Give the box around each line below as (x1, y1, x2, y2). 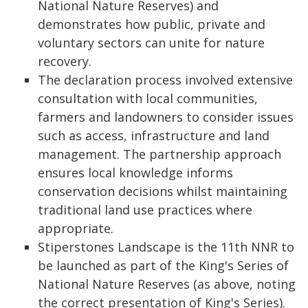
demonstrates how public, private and (38, 16, 265, 32)
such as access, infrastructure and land (38, 127, 269, 144)
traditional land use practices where (38, 201, 252, 218)
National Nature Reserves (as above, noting (38, 276, 296, 292)
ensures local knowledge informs (38, 164, 233, 181)
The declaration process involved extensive (38, 71, 293, 88)
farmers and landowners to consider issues (38, 109, 294, 125)
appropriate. (38, 220, 113, 236)
